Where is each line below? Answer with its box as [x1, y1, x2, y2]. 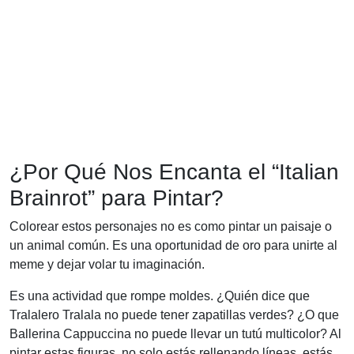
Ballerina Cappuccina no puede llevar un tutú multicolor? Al [9, 326, 341, 341]
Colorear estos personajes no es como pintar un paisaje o [9, 219, 332, 233]
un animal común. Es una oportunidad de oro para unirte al [9, 238, 337, 252]
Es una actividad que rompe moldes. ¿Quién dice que [9, 288, 310, 303]
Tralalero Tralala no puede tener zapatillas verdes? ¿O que [9, 307, 339, 322]
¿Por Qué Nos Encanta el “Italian [9, 159, 339, 184]
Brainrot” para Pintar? [9, 185, 224, 210]
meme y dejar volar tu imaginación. [9, 257, 205, 271]
